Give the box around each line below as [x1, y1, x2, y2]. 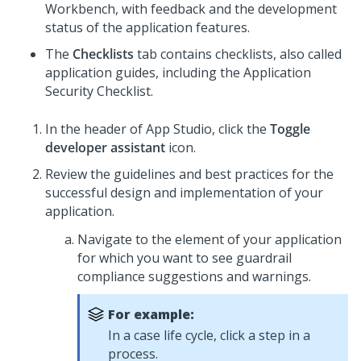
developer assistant [45, 139, 165, 156]
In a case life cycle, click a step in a [108, 326, 310, 344]
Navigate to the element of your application [77, 230, 342, 248]
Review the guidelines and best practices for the [45, 165, 334, 183]
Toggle [270, 120, 310, 138]
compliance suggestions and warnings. [77, 268, 311, 285]
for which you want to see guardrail [77, 249, 292, 267]
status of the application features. [45, 19, 250, 36]
